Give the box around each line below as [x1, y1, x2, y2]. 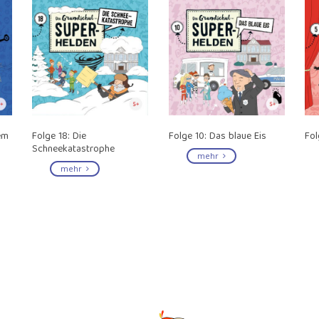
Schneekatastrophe [32, 140, 115, 158]
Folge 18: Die [32, 127, 87, 145]
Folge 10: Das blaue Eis [168, 127, 266, 145]
